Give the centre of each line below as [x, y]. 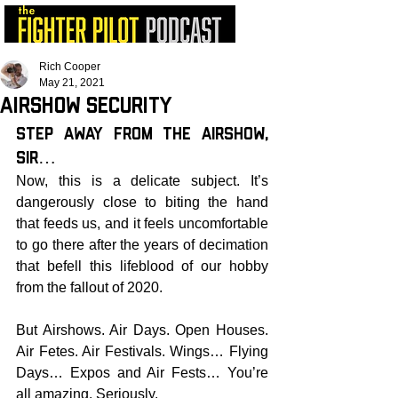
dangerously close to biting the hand [142, 202]
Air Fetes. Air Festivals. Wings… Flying [142, 351]
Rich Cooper [70, 67]
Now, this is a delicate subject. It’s [142, 181]
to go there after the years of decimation [142, 245]
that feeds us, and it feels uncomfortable [142, 223]
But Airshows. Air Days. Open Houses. [142, 330]
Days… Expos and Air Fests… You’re [142, 373]
